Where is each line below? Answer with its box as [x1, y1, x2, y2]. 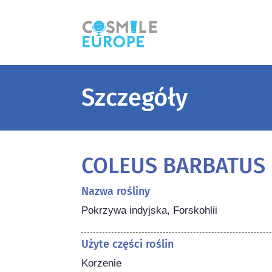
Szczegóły [81, 83, 188, 112]
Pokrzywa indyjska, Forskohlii [81, 204, 218, 216]
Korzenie [81, 257, 122, 269]
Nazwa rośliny [81, 184, 151, 198]
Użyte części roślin [81, 237, 174, 251]
